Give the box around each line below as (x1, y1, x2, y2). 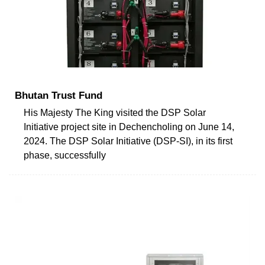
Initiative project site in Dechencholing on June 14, (24, 121, 234, 132)
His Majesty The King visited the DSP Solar (24, 107, 206, 118)
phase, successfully (24, 150, 106, 160)
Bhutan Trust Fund (15, 89, 102, 101)
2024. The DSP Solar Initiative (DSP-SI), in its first (24, 135, 232, 146)
